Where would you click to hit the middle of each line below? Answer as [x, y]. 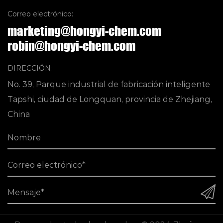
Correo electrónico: [40, 14]
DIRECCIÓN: [30, 68]
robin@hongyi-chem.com [71, 46]
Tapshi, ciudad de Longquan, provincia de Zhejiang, [110, 100]
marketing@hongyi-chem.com [84, 31]
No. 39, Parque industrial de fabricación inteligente [109, 85]
